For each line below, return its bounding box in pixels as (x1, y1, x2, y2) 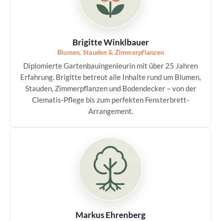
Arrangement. (88, 107, 133, 115)
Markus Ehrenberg (75, 210, 146, 220)
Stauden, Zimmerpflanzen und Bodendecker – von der (25, 84, 196, 93)
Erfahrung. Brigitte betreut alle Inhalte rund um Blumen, (20, 73, 201, 81)
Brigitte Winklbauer (72, 37, 149, 47)
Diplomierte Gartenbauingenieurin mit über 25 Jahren (23, 61, 198, 70)
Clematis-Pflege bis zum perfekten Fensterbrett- (32, 95, 189, 104)
